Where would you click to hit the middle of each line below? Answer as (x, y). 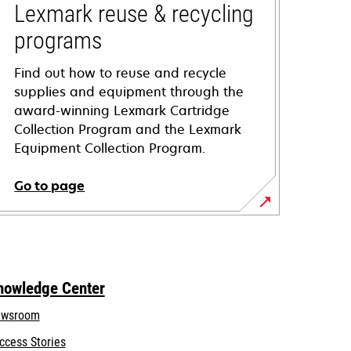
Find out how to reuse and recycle (121, 73)
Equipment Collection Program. (110, 148)
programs (58, 40)
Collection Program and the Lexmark (128, 129)
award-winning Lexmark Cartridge (122, 110)
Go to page (50, 186)
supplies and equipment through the (129, 92)
